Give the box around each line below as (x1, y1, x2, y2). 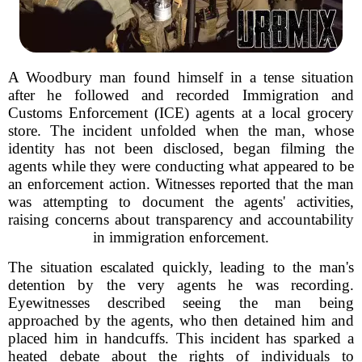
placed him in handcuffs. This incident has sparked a (8, 330, 354, 347)
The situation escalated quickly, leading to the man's (8, 259, 354, 276)
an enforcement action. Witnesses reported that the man (8, 175, 354, 192)
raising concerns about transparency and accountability (8, 211, 354, 228)
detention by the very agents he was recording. (8, 276, 354, 293)
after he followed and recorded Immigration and (8, 86, 354, 103)
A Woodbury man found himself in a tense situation (8, 69, 354, 86)
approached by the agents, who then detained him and (8, 312, 354, 329)
